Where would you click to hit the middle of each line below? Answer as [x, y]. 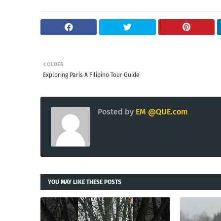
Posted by [116, 111]
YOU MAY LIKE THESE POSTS [85, 182]
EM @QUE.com [161, 111]
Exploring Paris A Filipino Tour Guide [91, 75]
